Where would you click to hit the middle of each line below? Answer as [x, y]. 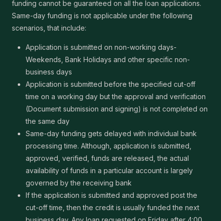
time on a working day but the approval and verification [116, 96]
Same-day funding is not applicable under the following [102, 16]
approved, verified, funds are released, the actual [107, 158]
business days [49, 72]
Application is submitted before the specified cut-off [110, 84]
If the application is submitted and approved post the [111, 195]
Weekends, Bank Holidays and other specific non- [108, 59]
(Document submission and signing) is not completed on [117, 109]
